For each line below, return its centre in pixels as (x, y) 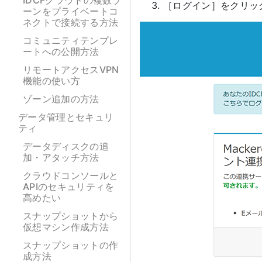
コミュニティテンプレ (71, 40)
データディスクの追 (66, 146)
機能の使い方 (51, 81)
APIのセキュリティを (69, 187)
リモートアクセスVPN (71, 70)
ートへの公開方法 (61, 51)
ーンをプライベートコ (71, 11)
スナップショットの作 (71, 245)
